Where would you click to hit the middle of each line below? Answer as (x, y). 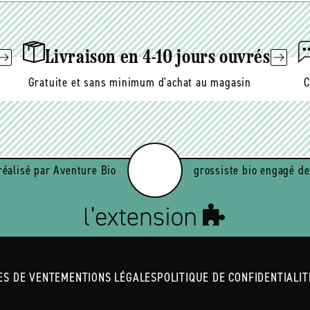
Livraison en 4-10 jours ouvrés (157, 58)
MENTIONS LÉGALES (109, 278)
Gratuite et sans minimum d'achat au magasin (140, 83)
